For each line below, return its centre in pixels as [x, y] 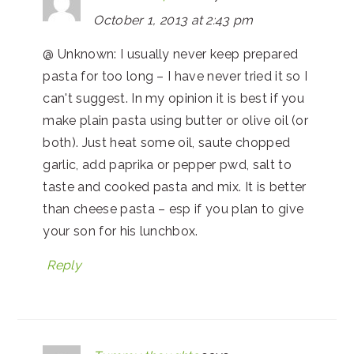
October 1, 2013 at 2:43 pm [173, 20]
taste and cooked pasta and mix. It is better [175, 186]
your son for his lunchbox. [121, 231]
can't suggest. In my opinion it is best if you [174, 98]
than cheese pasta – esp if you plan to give [173, 209]
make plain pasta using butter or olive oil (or [176, 120]
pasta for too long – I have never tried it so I [175, 76]
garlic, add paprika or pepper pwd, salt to [167, 164]
